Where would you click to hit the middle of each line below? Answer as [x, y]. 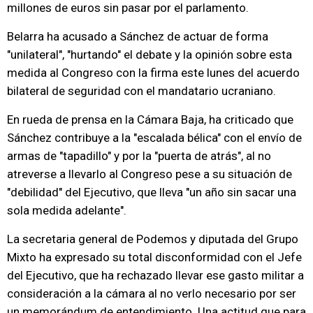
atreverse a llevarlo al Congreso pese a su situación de [150, 174]
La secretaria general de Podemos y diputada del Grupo [153, 239]
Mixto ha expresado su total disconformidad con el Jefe [154, 257]
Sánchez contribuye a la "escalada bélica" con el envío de [154, 138]
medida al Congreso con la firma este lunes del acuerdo [153, 73]
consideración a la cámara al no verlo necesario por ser [152, 293]
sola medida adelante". [67, 210]
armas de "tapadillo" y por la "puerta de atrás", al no [139, 156]
